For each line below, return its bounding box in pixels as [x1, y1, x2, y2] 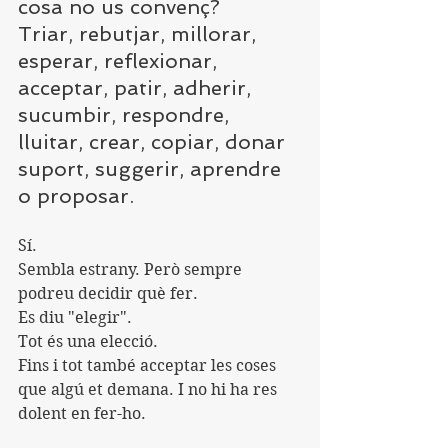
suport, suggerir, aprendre [18, 156, 287, 181]
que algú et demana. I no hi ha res [18, 379, 281, 399]
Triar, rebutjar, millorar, [18, 21, 262, 46]
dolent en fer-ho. [18, 403, 146, 423]
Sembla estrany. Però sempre [18, 259, 246, 279]
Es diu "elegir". [18, 307, 132, 327]
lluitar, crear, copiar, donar [18, 129, 291, 154]
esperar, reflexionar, [18, 48, 223, 73]
